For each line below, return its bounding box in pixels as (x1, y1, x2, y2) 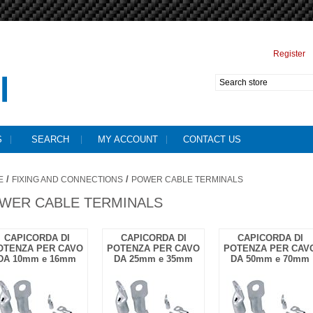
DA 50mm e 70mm (231, 254, 310, 264)
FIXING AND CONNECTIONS (12, 175, 123, 184)
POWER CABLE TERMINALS (131, 175, 243, 184)
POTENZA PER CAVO (107, 243, 200, 254)
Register (273, 49, 305, 59)
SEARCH (31, 134, 69, 145)
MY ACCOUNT (98, 134, 158, 145)
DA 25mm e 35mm (114, 254, 193, 264)
